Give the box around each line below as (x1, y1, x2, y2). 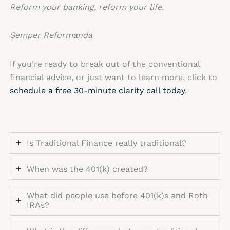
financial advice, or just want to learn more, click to (9, 72, 217, 82)
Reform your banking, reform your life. (9, 2, 164, 12)
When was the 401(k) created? (26, 164, 148, 174)
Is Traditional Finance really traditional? (26, 138, 186, 148)
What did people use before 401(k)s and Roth (26, 190, 208, 200)
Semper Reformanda (9, 30, 92, 41)
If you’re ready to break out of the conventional (9, 59, 200, 69)
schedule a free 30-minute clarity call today (9, 85, 185, 95)
